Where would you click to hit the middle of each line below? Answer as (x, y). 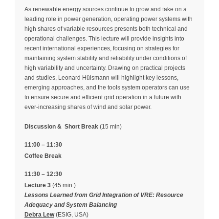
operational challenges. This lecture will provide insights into (104, 38)
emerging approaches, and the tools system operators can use (107, 87)
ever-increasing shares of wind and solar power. (88, 107)
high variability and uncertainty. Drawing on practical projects (105, 68)
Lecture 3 (38, 185)
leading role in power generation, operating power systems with (109, 19)
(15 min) (110, 126)
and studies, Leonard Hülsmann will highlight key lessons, (101, 77)
